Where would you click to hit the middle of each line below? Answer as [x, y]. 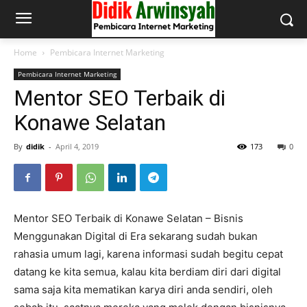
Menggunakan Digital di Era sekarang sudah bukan [136, 236]
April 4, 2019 [77, 146]
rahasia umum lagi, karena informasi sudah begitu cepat [148, 254]
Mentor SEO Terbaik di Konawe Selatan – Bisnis [128, 218]
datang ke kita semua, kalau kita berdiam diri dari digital [147, 272]
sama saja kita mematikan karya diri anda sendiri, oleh [143, 290]
